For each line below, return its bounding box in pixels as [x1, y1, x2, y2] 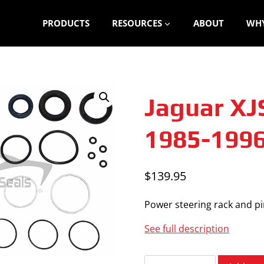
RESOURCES [111, 17, 162, 29]
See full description [144, 222, 230, 235]
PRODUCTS [42, 17, 90, 29]
